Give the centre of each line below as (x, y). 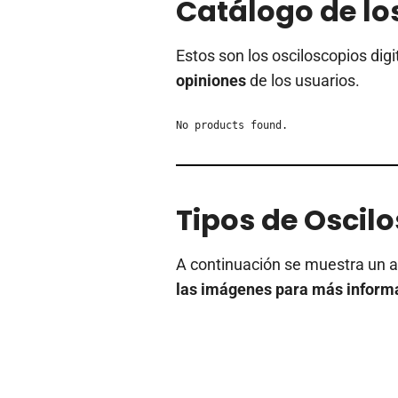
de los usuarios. (303, 81)
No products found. (232, 126)
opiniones (211, 81)
